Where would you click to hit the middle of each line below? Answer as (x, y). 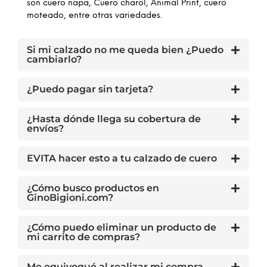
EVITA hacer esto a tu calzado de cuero (122, 158)
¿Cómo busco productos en (93, 188)
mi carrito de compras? (83, 237)
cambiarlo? (54, 59)
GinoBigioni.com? (70, 197)
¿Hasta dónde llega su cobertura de (114, 119)
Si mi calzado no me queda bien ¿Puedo (125, 49)
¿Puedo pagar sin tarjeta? (90, 89)
